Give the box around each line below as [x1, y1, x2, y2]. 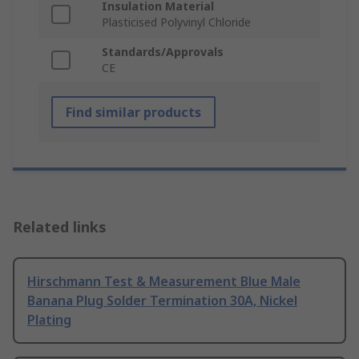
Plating [27, 311, 71, 329]
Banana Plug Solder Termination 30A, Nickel [27, 292, 297, 310]
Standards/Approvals [102, 44, 224, 60]
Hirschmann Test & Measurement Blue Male [27, 272, 301, 291]
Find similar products [66, 103, 201, 122]
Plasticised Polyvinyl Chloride [102, 14, 251, 30]
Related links [13, 217, 107, 237]
